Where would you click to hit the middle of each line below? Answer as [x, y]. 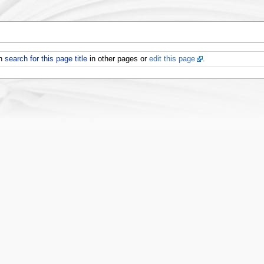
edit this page [172, 59]
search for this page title [46, 59]
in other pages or [118, 59]
